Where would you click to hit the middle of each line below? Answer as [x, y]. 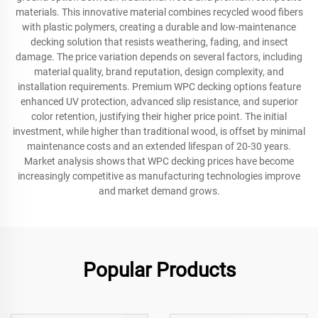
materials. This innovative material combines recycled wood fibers [159, 12]
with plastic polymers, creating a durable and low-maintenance [159, 27]
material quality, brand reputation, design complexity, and [159, 72]
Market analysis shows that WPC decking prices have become [159, 161]
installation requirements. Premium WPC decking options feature [159, 87]
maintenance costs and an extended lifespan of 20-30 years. [159, 146]
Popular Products [159, 270]
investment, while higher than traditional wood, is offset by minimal [159, 131]
